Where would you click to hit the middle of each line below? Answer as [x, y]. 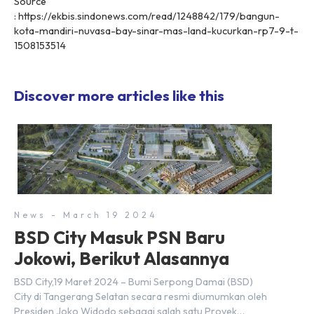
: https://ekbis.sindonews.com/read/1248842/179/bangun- [147, 16]
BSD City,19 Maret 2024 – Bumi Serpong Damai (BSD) [134, 282]
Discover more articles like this [119, 96]
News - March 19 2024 [86, 215]
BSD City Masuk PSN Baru [120, 238]
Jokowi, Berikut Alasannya [122, 259]
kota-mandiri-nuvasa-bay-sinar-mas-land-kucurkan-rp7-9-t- [156, 31]
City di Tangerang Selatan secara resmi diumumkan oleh [141, 297]
